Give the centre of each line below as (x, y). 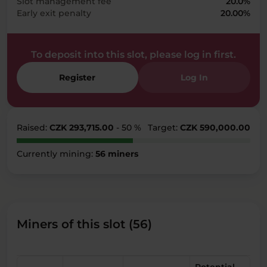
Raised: (33, 128)
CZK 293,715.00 (83, 128)
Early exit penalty (54, 13)
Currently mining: (56, 154)
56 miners (117, 154)
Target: (164, 128)
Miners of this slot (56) (84, 224)
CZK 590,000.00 (215, 128)
